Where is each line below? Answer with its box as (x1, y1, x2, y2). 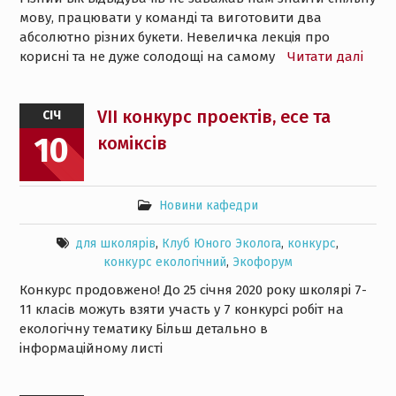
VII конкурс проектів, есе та (96, 106, 331, 127)
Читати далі (286, 49, 363, 65)
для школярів (76, 236, 156, 251)
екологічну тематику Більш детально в (19, 321, 268, 337)
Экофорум (232, 255, 293, 270)
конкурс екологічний (103, 255, 226, 270)
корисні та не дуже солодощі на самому (19, 49, 278, 65)
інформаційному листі (19, 340, 173, 356)
